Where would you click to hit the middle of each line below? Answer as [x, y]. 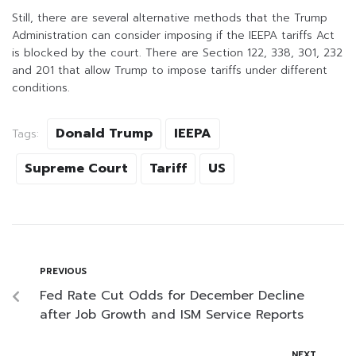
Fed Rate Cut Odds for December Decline [172, 296]
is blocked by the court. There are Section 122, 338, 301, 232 [177, 53]
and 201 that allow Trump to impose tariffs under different [170, 71]
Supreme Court [76, 169]
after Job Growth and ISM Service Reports [172, 315]
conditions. [41, 88]
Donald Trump [104, 134]
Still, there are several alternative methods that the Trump [170, 18]
